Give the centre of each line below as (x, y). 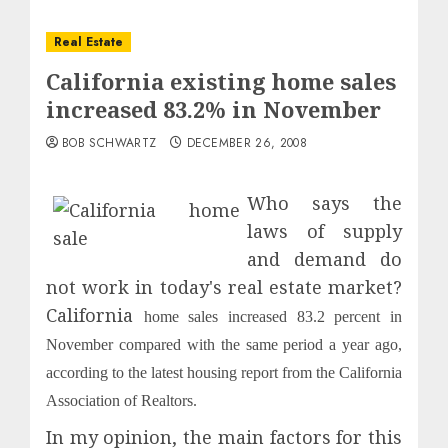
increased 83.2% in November (213, 109)
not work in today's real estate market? (224, 287)
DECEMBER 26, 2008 (247, 143)
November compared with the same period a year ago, (224, 344)
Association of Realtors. (121, 400)
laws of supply (324, 231)
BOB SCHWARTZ (109, 143)
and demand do (324, 259)
